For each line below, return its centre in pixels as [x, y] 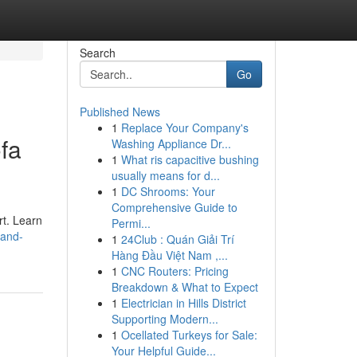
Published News [120, 112]
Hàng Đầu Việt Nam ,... [169, 255]
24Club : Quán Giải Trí [177, 239]
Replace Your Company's [184, 127]
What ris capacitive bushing [190, 159]
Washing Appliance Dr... [171, 143]
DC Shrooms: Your [168, 191]
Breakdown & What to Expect [184, 287]
